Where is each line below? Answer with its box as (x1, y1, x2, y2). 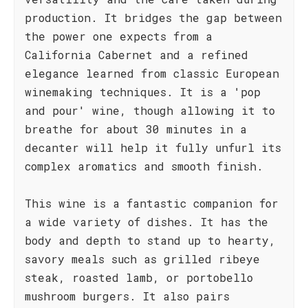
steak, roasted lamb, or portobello (25, 270, 253, 285)
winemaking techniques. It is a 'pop (25, 85, 261, 99)
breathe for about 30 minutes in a (25, 122, 247, 136)
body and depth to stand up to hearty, (25, 233, 276, 247)
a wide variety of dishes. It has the (25, 214, 268, 229)
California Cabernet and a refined (25, 47, 248, 62)
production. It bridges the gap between (25, 10, 282, 25)
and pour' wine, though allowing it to (25, 103, 275, 118)
